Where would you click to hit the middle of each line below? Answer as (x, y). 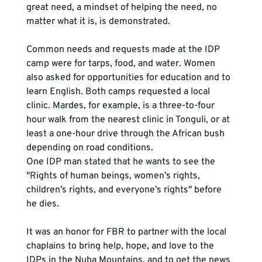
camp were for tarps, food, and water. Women (122, 63)
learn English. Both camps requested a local (119, 92)
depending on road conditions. (89, 148)
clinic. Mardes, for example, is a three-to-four (121, 106)
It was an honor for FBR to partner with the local (127, 232)
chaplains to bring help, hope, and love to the (121, 246)
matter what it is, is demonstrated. (100, 21)
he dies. (44, 204)
